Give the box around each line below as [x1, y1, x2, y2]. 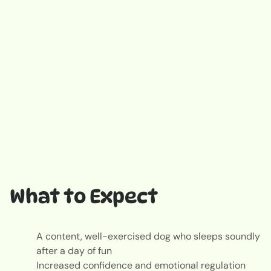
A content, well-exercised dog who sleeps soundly [36, 229, 260, 243]
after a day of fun [36, 244, 114, 257]
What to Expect [10, 184, 158, 208]
